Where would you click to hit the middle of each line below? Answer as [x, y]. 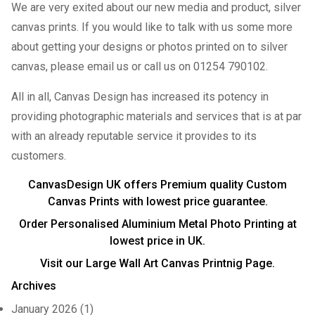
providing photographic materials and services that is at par [157, 116]
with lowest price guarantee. [193, 201]
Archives [34, 286]
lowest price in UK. [157, 241]
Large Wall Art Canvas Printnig [164, 263]
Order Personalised [70, 224]
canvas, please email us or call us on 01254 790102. [140, 66]
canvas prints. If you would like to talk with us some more [152, 27]
